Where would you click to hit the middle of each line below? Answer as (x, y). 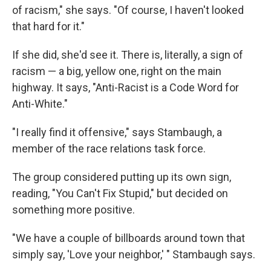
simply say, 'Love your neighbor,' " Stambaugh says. (134, 254)
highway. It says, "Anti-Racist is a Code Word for (126, 87)
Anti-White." (40, 103)
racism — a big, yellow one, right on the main (117, 71)
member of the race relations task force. (109, 148)
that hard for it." (48, 26)
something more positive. (73, 209)
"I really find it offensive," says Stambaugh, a (117, 132)
